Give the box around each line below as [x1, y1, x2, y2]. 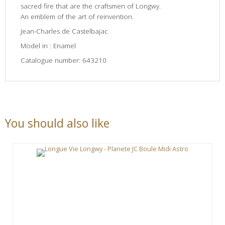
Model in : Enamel [21, 41, 76, 50]
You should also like [5, 115, 109, 131]
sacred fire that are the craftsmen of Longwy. [21, 1, 161, 11]
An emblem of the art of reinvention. [21, 12, 134, 21]
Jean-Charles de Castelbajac [21, 26, 108, 36]
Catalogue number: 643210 [21, 55, 106, 65]
